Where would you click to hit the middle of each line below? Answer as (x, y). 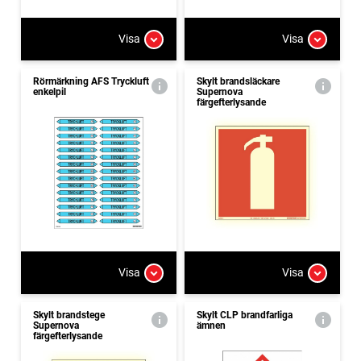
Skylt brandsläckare (238, 81)
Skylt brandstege (69, 315)
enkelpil (50, 91)
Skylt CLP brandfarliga (245, 315)
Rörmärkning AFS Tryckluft (91, 81)
